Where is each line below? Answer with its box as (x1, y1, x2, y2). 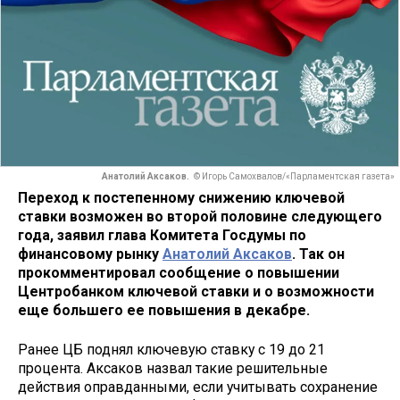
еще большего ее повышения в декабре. (18, 301, 310, 319)
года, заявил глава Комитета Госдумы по (18, 226, 306, 244)
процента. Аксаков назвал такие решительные (18, 360, 328, 378)
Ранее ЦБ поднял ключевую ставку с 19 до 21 (18, 341, 325, 359)
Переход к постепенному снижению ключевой (18, 188, 345, 206)
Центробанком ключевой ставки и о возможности (18, 282, 374, 300)
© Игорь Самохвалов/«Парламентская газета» (194, 171, 395, 182)
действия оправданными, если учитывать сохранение (18, 379, 378, 396)
